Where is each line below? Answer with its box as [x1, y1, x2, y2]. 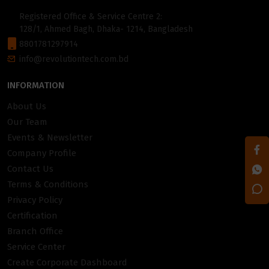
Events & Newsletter [7, 132, 92, 144]
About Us [7, 101, 46, 112]
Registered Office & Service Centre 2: [19, 11, 162, 22]
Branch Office [7, 226, 63, 237]
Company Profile [7, 148, 76, 159]
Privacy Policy [7, 195, 62, 206]
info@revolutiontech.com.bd [19, 54, 128, 65]
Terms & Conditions [7, 179, 88, 190]
